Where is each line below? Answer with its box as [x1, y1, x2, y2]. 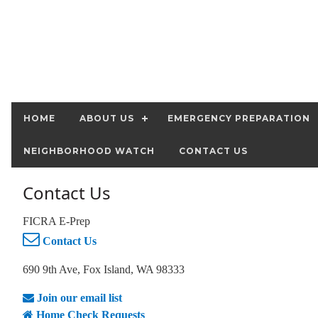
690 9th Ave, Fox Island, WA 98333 [23, 263, 185, 276]
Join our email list [34, 292, 122, 305]
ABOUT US [79, 113, 134, 124]
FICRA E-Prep [23, 215, 90, 228]
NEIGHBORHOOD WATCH [23, 146, 155, 157]
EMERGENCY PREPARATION [168, 113, 310, 124]
